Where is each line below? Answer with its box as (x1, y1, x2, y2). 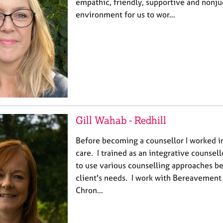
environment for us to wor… (76, 9, 175, 20)
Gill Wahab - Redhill (76, 114, 166, 127)
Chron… (76, 185, 103, 196)
